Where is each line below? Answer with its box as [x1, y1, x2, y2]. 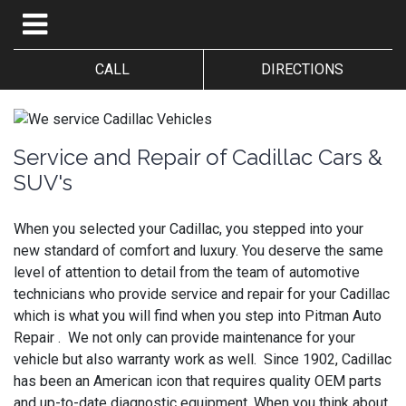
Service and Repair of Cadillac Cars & [14, 143, 382, 170]
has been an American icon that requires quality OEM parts [14, 372, 382, 390]
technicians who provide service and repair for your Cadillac [14, 285, 390, 303]
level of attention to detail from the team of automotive [14, 263, 360, 281]
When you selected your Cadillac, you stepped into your [14, 219, 363, 237]
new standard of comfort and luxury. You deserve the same [14, 241, 383, 259]
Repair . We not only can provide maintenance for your [14, 328, 355, 346]
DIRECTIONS [253, 61, 343, 78]
